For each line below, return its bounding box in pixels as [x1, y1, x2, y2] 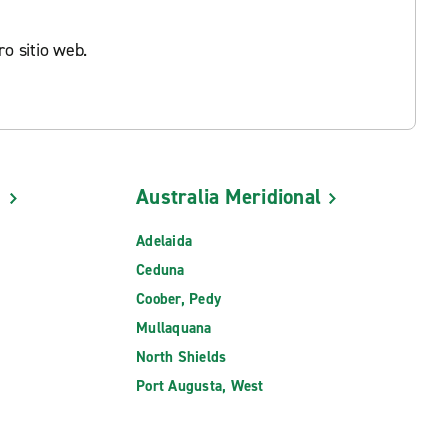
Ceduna [136, 260, 185, 281]
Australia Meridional [136, 183, 321, 211]
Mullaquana [136, 318, 212, 339]
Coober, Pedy [136, 289, 221, 310]
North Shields [136, 347, 227, 368]
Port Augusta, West [136, 376, 264, 397]
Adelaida [136, 231, 192, 252]
